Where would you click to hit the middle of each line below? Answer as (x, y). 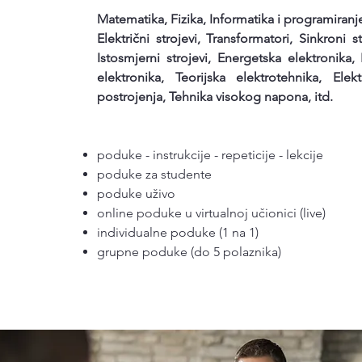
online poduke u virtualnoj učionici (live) (212, 213)
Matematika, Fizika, (154, 19)
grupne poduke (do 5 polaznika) (189, 252)
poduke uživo (137, 194)
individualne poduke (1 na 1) (178, 232)
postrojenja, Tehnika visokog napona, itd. (215, 97)
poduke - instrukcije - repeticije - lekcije (210, 155)
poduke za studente (155, 174)
